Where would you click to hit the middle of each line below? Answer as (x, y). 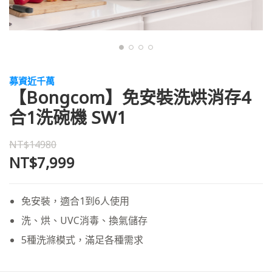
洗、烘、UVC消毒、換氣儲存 (84, 220)
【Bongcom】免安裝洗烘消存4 (130, 97)
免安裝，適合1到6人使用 (75, 201)
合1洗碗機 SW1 (68, 117)
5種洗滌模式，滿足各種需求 (82, 240)
